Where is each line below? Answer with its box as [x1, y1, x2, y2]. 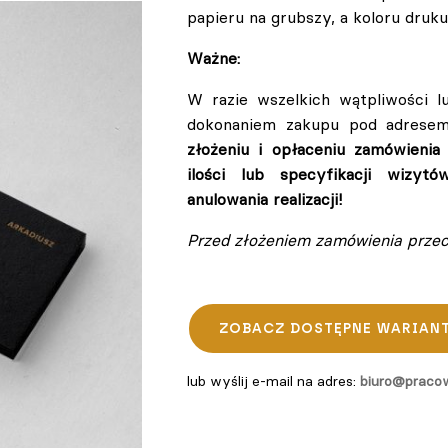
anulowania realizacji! [187, 188, 342, 209]
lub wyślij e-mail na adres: [187, 371, 360, 390]
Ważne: [187, 47, 240, 68]
